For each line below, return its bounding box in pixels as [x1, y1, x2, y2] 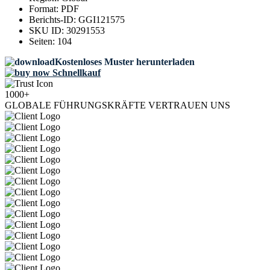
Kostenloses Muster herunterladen [55, 57, 195, 67]
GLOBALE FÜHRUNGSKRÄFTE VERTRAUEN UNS [5, 100, 230, 111]
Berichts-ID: [29, 14, 78, 25]
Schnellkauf [50, 67, 101, 78]
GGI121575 [78, 14, 125, 25]
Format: [29, 4, 61, 14]
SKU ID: [29, 25, 66, 36]
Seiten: [29, 36, 57, 47]
